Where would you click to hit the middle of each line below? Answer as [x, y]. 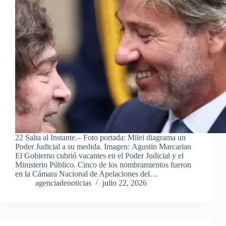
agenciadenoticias [63, 183]
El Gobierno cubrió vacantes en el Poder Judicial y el [99, 155]
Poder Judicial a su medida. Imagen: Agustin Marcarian [103, 146]
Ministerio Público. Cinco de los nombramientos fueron [103, 164]
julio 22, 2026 [125, 183]
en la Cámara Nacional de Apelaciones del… [87, 174]
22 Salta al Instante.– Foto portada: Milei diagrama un [100, 137]
